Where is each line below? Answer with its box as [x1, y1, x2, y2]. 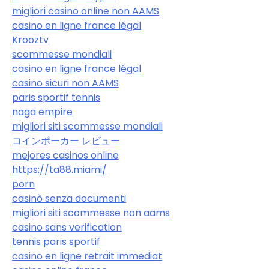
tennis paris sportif [12, 235, 100, 249]
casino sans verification [12, 220, 122, 235]
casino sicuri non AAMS [12, 76, 119, 91]
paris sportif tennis [12, 91, 100, 105]
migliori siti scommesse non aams [12, 206, 170, 220]
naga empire [12, 105, 73, 119]
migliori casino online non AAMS [12, 4, 159, 19]
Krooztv [12, 33, 49, 47]
